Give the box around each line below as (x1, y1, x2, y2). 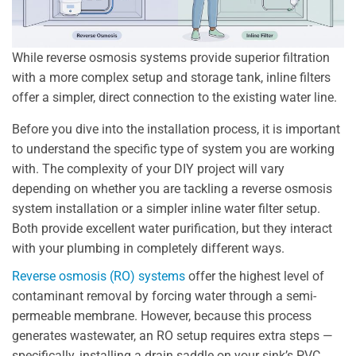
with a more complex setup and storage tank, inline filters (12, 70, 331, 86)
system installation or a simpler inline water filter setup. (12, 201, 320, 217)
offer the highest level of (185, 269, 324, 284)
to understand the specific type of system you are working (12, 141, 335, 157)
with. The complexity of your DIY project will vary (12, 161, 284, 177)
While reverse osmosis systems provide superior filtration (12, 50, 330, 66)
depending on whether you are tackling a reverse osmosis (12, 181, 332, 197)
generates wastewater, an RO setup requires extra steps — (12, 328, 333, 344)
